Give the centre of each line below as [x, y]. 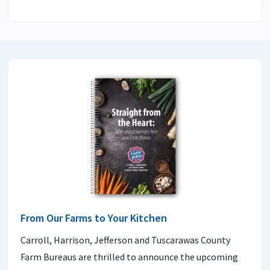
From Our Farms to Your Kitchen [94, 218]
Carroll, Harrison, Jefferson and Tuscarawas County [125, 240]
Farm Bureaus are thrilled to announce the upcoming [129, 256]
